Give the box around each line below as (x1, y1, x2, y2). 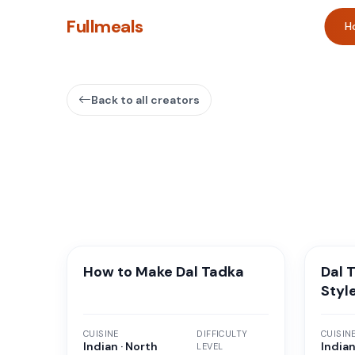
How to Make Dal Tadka (83, 262, 244, 281)
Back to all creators (91, 93, 200, 107)
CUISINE (83, 327, 119, 339)
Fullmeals (67, 14, 143, 38)
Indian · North (83, 338, 158, 353)
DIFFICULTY (197, 327, 248, 339)
